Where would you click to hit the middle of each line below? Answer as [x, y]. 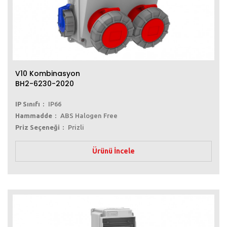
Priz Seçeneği [37, 127]
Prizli [76, 127]
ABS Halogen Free [89, 116]
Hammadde [34, 116]
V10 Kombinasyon [48, 74]
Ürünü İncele [113, 151]
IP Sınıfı [28, 104]
